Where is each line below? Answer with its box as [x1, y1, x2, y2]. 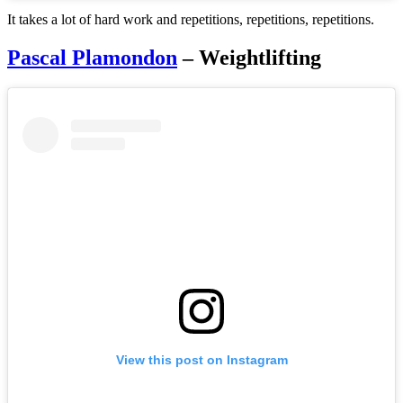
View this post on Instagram [115, 352, 288, 367]
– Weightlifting [177, 45, 321, 69]
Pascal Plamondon [7, 45, 177, 69]
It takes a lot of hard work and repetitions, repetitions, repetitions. [7, 11, 374, 27]
